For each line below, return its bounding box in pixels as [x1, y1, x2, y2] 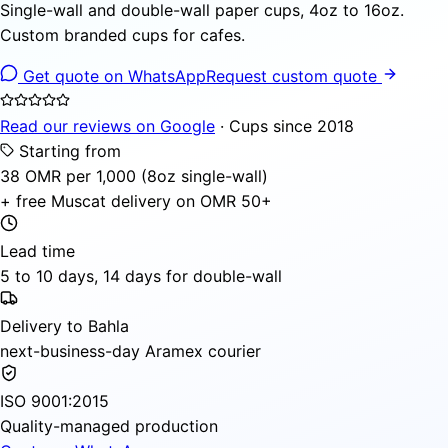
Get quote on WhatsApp [18, 65, 206, 86]
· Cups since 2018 [215, 115, 354, 136]
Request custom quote [206, 65, 382, 86]
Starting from [14, 140, 121, 161]
